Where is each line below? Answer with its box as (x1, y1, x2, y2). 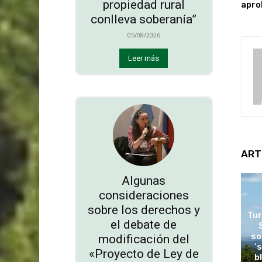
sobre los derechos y (87, 202, 200, 217)
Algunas (122, 173, 166, 188)
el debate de (111, 217, 177, 232)
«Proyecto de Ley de (88, 246, 199, 261)
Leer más (128, 54, 160, 63)
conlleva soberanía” (91, 12, 197, 27)
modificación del (98, 232, 189, 246)
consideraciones (98, 188, 189, 202)
